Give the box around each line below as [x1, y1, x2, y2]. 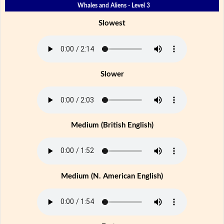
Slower [100, 70, 124, 78]
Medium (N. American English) [61, 172, 163, 180]
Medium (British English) [70, 121, 153, 129]
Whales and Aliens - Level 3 [77, 2, 150, 9]
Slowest [98, 19, 125, 27]
